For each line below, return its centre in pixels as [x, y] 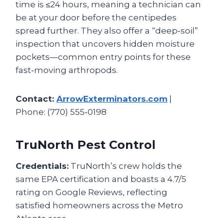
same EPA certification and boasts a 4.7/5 [101, 179]
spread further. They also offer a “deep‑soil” [107, 31]
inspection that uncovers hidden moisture [105, 44]
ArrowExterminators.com [112, 99]
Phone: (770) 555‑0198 [61, 112]
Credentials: [42, 166]
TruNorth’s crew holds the [125, 166]
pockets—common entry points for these [103, 57]
